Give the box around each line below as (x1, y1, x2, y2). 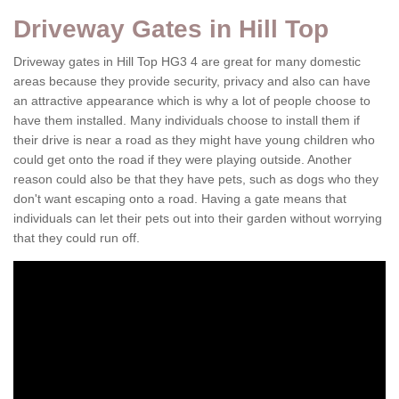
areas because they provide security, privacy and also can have (13, 74, 370, 88)
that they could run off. (13, 231, 140, 245)
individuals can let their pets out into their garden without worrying (13, 211, 382, 225)
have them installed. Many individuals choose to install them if (13, 113, 360, 127)
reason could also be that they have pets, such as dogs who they (13, 172, 379, 186)
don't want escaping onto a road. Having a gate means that (13, 191, 346, 206)
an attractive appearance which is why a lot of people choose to (13, 94, 370, 108)
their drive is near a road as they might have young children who (13, 133, 375, 147)
